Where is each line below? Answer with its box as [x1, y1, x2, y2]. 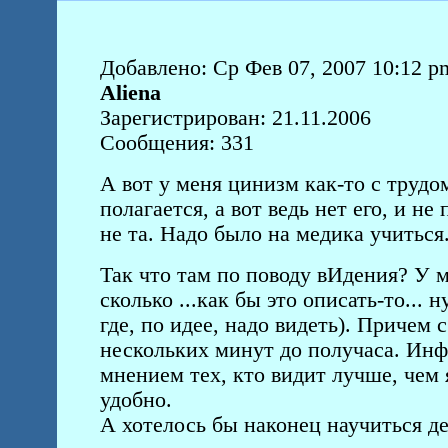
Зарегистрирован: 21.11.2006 [99, 106, 371, 130]
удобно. [99, 388, 172, 412]
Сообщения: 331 [99, 131, 254, 155]
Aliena [99, 81, 161, 105]
